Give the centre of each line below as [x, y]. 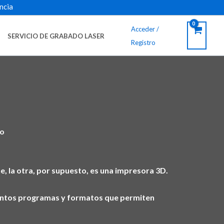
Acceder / [145, 29]
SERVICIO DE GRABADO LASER [56, 36]
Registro [143, 42]
